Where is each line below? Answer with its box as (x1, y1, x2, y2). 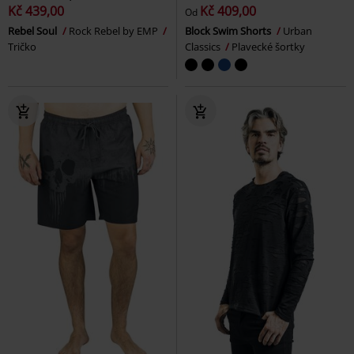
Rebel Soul (8, 24, 59, 39)
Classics (185, 40, 223, 55)
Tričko (8, 40, 36, 55)
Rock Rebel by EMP (69, 24, 160, 39)
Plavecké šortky (232, 40, 305, 55)
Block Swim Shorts (185, 24, 273, 39)
